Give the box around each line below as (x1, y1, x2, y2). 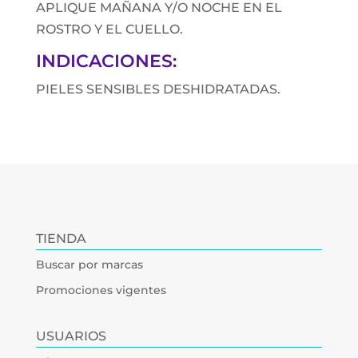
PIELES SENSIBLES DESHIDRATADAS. (35, 82, 280, 97)
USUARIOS (35, 328, 106, 344)
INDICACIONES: (35, 50, 177, 73)
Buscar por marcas (35, 257, 143, 272)
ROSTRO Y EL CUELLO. (35, 22, 183, 38)
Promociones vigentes (35, 283, 166, 298)
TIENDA (35, 231, 86, 247)
